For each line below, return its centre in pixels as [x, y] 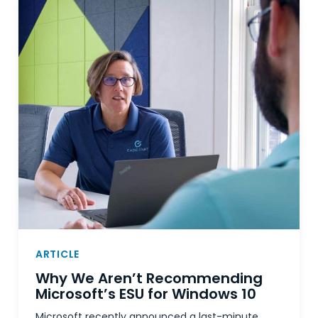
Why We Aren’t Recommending [149, 278]
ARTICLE [57, 254]
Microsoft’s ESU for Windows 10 [146, 294]
